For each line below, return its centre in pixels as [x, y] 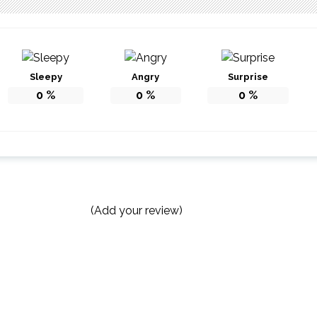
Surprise [248, 76]
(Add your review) [136, 211]
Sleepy [46, 76]
